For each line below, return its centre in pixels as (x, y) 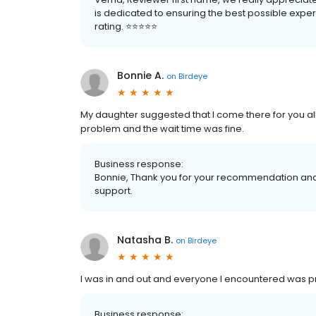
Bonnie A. (140, 75)
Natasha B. (145, 240)
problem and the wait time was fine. (162, 129)
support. (114, 191)
